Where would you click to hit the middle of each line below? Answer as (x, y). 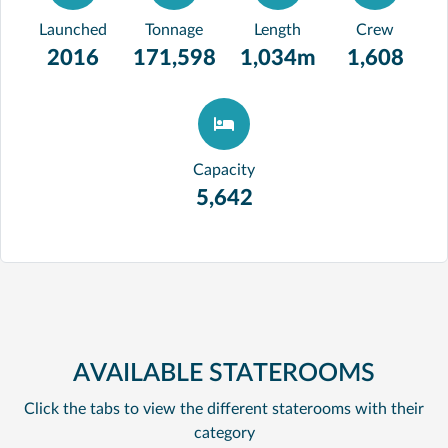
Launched (72, 30)
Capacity (224, 170)
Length (277, 30)
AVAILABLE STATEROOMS (224, 373)
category (224, 433)
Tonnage (174, 30)
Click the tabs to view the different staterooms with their (224, 409)
